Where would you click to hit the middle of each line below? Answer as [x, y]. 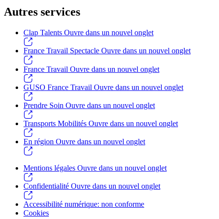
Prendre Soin [44, 106]
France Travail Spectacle [62, 51]
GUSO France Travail [59, 87]
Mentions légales [50, 168]
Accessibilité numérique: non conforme [84, 204]
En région [40, 142]
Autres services [42, 12]
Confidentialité [47, 186]
